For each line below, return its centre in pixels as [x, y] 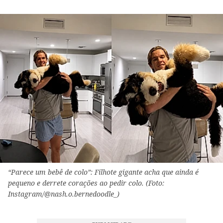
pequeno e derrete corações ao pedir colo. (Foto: [86, 183]
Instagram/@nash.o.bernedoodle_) [64, 194]
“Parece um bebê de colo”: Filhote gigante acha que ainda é [103, 172]
